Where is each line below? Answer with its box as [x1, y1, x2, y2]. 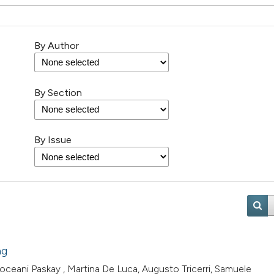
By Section [34, 87, 82, 99]
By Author [34, 40, 79, 52]
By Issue [34, 134, 72, 146]
